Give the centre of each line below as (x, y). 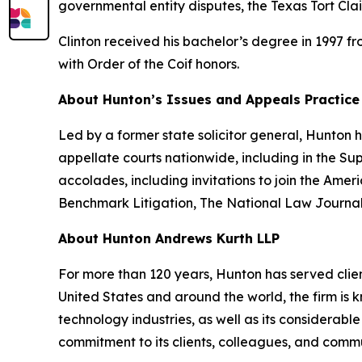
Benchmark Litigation (126, 202)
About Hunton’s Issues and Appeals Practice (209, 99)
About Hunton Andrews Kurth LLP (169, 238)
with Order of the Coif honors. (149, 63)
